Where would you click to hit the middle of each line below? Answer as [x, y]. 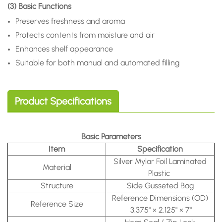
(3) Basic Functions [39, 6]
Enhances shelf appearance [64, 49]
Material [57, 167]
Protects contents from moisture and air [85, 35]
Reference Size [57, 204]
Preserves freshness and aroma [70, 21]
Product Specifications [63, 101]
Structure [57, 186]
